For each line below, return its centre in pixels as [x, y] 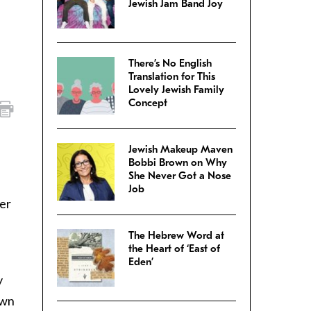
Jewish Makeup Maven [180, 150]
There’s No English [170, 64]
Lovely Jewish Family [176, 90]
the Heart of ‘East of [174, 249]
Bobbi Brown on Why [178, 163]
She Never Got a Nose [180, 176]
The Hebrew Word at [176, 236]
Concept [148, 103]
